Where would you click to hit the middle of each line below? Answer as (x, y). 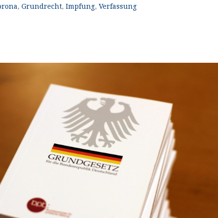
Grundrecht (42, 7)
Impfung (80, 7)
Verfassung (118, 7)
